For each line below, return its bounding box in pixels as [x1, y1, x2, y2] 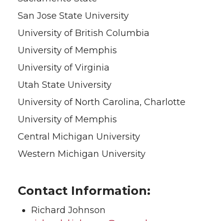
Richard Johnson [31, 204, 106, 216]
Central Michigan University [18, 131, 140, 142]
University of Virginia [18, 62, 110, 73]
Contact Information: [18, 183, 150, 198]
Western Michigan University [18, 148, 146, 159]
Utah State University [18, 79, 111, 90]
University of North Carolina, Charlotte [18, 96, 185, 108]
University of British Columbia [18, 27, 149, 38]
